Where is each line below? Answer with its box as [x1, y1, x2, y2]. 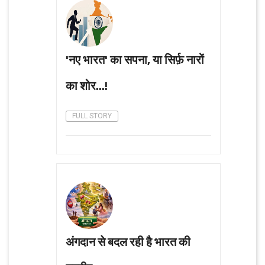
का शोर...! [66, 76, 108, 95]
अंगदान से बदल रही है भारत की [66, 232, 190, 251]
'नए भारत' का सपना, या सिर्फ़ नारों [66, 50, 204, 69]
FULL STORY [72, 111, 112, 120]
